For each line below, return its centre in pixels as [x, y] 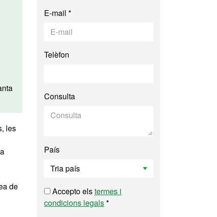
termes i [108, 191]
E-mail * [58, 13]
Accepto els [72, 191]
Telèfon [57, 54]
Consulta [60, 96]
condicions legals [74, 203]
